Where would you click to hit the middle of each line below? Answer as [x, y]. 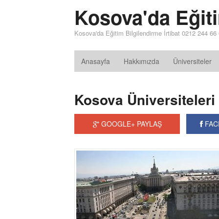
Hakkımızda [142, 61]
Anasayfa [96, 61]
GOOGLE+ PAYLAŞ [130, 124]
